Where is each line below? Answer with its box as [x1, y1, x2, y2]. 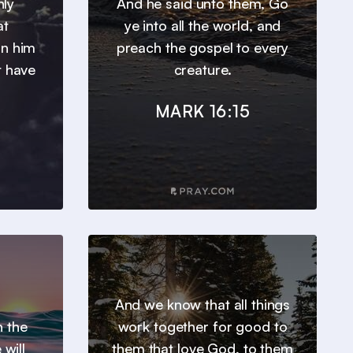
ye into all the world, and [124, 17, 281, 35]
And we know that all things [114, 295, 291, 314]
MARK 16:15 [155, 101, 250, 122]
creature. [173, 61, 232, 79]
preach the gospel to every [116, 39, 289, 57]
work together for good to [117, 318, 288, 336]
